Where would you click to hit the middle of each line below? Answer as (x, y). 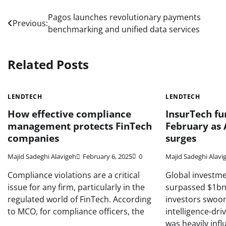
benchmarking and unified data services (124, 29)
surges (181, 138)
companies (33, 138)
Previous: (30, 23)
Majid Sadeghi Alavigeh (42, 157)
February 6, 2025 (107, 157)
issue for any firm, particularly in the (76, 187)
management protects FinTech (80, 126)
